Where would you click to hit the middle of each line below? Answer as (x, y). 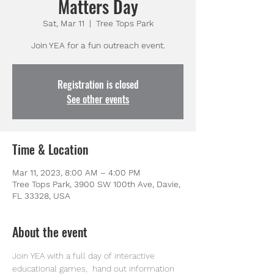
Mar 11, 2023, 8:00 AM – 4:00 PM (76, 172)
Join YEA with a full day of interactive (85, 256)
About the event (50, 232)
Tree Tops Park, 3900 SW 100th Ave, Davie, (96, 184)
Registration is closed (98, 84)
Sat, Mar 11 (63, 23)
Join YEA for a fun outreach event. (98, 45)
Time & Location (50, 149)
